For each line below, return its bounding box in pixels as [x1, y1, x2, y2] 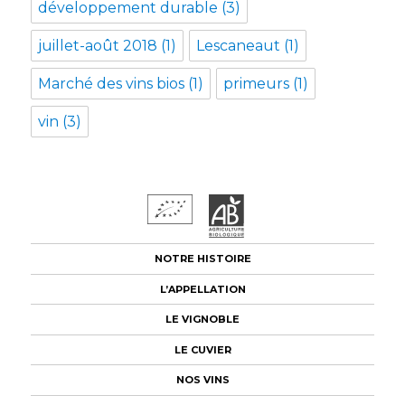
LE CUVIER [174, 343, 231, 356]
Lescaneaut [196, 36, 281, 54]
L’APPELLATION [159, 282, 246, 296]
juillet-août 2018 [38, 36, 158, 54]
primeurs [223, 74, 290, 92]
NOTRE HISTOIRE [154, 252, 251, 266]
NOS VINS [175, 373, 230, 387]
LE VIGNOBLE [165, 313, 240, 326]
